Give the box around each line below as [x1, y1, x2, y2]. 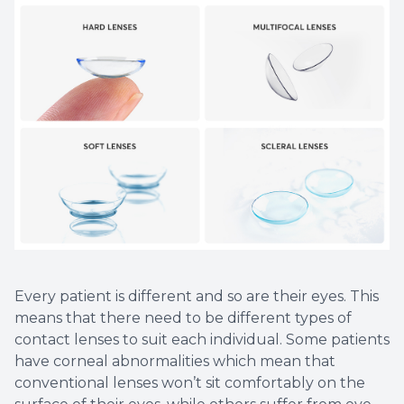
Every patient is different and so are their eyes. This [14, 288, 379, 306]
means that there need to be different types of [14, 309, 352, 327]
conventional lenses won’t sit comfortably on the [14, 374, 365, 392]
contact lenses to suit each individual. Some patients [14, 331, 390, 349]
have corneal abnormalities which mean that [14, 353, 335, 371]
